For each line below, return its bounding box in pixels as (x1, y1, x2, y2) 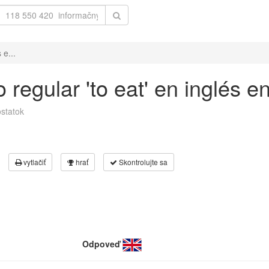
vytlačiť (22, 157, 46, 167)
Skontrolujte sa (117, 157, 168, 167)
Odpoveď (82, 238, 120, 250)
